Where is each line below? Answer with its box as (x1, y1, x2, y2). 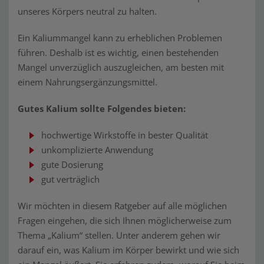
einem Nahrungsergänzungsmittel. (18, 76, 157, 88)
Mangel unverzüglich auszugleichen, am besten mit (18, 61, 224, 73)
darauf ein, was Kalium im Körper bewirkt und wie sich (18, 244, 239, 256)
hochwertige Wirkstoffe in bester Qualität (41, 129, 208, 141)
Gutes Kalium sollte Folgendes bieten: (18, 103, 186, 114)
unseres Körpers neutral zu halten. (18, 5, 157, 17)
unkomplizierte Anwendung (41, 144, 153, 156)
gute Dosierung (41, 159, 103, 170)
